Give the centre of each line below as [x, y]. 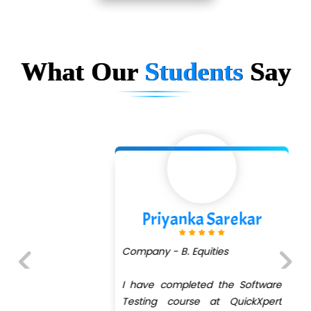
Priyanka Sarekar [155, 220]
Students [197, 71]
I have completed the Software [155, 285]
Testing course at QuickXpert [155, 302]
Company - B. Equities [129, 252]
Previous [40, 290]
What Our [82, 71]
